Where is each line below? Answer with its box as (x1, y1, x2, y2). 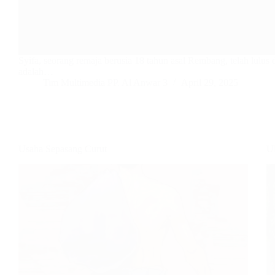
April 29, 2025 (181, 77, 238, 88)
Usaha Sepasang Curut (18, 144, 107, 155)
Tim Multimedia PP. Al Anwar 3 (43, 77, 168, 88)
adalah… (18, 66, 53, 77)
